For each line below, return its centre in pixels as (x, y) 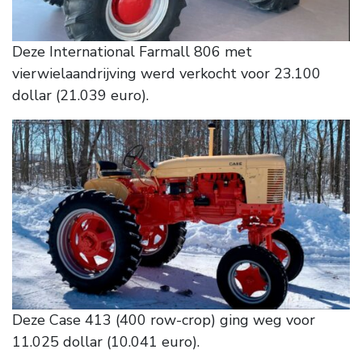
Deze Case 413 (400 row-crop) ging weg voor (164, 320)
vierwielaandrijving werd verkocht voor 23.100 (166, 73)
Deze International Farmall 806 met (132, 51)
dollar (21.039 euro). (80, 95)
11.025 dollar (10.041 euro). (106, 342)
